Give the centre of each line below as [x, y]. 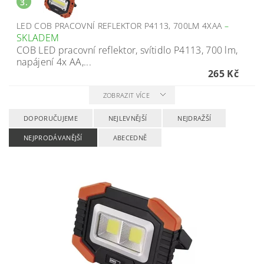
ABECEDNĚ [130, 138]
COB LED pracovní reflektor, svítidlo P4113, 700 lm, [127, 50]
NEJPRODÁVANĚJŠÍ [53, 138]
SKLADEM [38, 38]
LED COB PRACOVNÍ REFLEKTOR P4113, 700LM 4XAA [121, 26]
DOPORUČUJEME [51, 118]
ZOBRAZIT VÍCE [126, 95]
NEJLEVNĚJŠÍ [128, 118]
